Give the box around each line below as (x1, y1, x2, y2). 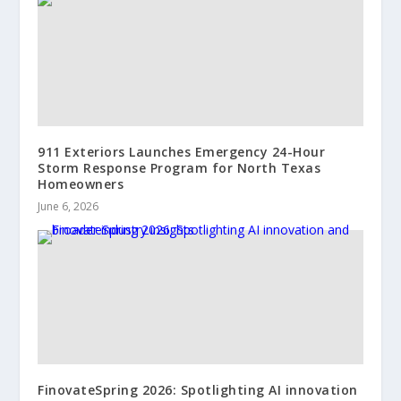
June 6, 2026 (38, 198, 99, 214)
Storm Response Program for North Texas (38, 158, 321, 176)
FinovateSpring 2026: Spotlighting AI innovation (38, 380, 358, 398)
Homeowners (38, 175, 124, 192)
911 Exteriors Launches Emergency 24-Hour (38, 142, 326, 160)
